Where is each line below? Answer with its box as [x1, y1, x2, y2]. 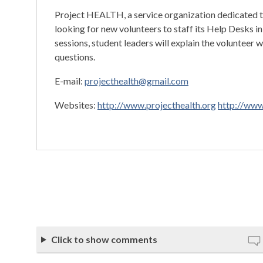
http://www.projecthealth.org [97, 99, 216, 111]
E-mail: [55, 75, 85, 87]
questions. [55, 51, 95, 63]
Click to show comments [50, 234, 157, 245]
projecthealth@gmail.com [85, 75, 188, 87]
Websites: [55, 99, 97, 111]
